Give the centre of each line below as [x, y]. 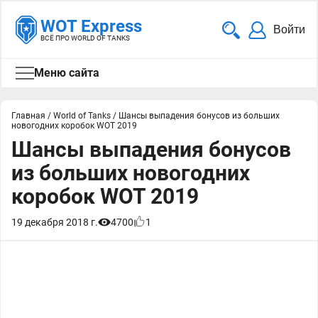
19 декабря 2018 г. [55, 222]
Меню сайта [67, 73]
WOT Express [91, 26]
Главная [28, 116]
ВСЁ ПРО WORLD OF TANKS [85, 38]
